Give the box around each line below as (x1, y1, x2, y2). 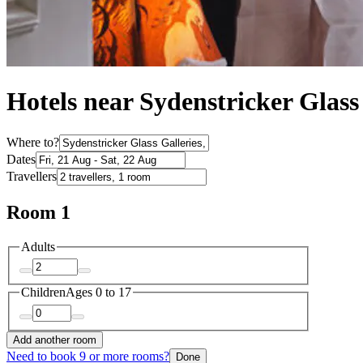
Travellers (6, 169, 57, 183)
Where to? (6, 135, 59, 149)
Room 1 (6, 201, 70, 223)
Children (21, 285, 66, 300)
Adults (21, 239, 55, 254)
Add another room (13, 333, 96, 346)
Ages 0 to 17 (66, 285, 131, 300)
